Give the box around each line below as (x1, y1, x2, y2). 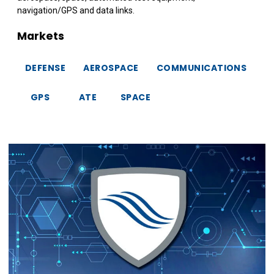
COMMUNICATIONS (156, 61, 247, 74)
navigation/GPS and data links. (17, 5, 135, 15)
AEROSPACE (83, 61, 139, 74)
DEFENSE (25, 61, 66, 74)
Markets (17, 28, 64, 43)
